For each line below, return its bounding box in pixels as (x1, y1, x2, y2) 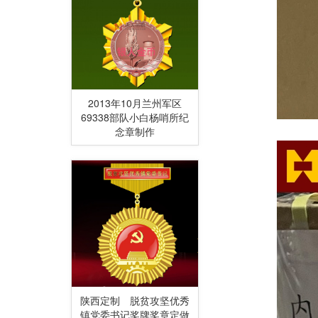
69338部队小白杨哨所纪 (81, 109, 189, 124)
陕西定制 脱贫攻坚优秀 (80, 292, 190, 307)
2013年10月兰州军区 (88, 95, 182, 110)
